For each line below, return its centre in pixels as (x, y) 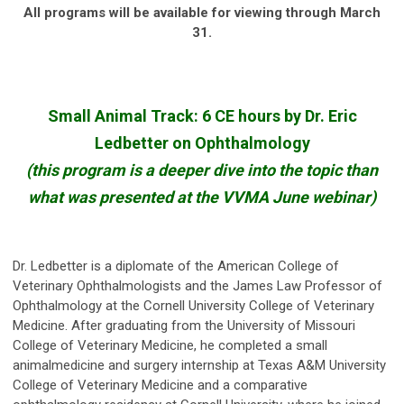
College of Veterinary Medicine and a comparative (160, 385)
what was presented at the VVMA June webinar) (202, 197)
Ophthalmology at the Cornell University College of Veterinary (193, 305)
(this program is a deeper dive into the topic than (202, 170)
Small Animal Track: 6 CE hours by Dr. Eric (202, 115)
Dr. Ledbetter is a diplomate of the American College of (176, 266)
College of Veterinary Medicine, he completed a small (170, 345)
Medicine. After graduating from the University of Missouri (184, 325)
